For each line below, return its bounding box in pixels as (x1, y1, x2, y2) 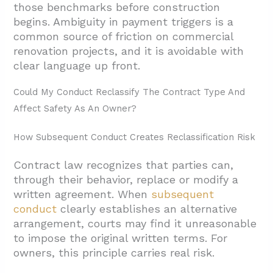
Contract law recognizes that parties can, (13, 158, 234, 171)
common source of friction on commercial (13, 29, 234, 43)
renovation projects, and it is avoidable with (13, 44, 244, 57)
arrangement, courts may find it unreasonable (13, 216, 257, 230)
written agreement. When (13, 187, 152, 200)
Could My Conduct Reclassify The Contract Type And (13, 86, 246, 97)
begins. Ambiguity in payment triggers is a (13, 15, 234, 28)
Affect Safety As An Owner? (13, 102, 137, 114)
